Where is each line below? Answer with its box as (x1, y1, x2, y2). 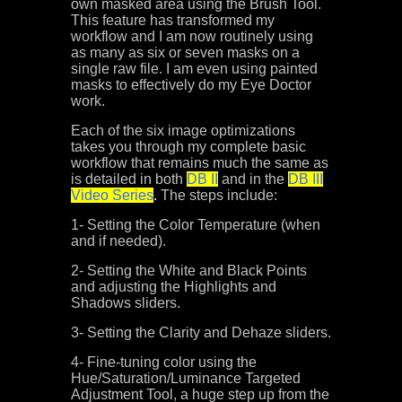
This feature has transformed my (71, 13, 275, 28)
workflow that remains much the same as (71, 155, 328, 170)
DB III (288, 171, 323, 187)
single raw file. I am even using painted (71, 61, 318, 76)
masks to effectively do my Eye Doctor (71, 77, 311, 92)
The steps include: (161, 188, 277, 203)
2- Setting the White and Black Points (71, 263, 307, 278)
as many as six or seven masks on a (71, 45, 300, 60)
